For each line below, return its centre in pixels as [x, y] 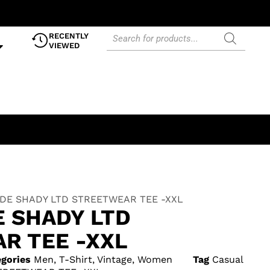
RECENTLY [68, 36]
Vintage [115, 260]
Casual [228, 260]
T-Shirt [76, 260]
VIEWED [64, 46]
